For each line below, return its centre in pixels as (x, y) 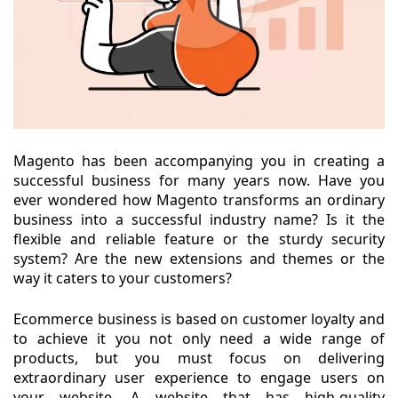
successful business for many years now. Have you (199, 181)
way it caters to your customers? (123, 279)
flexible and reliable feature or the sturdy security (199, 239)
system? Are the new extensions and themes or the (199, 259)
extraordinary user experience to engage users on (199, 378)
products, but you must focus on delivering (199, 358)
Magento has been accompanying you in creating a (199, 161)
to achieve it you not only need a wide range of (199, 339)
